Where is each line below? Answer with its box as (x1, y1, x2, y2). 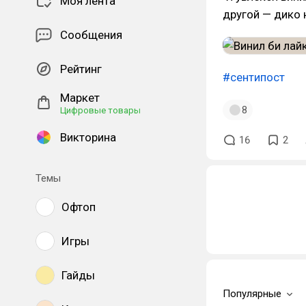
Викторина (60, 130, 116, 144)
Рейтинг (60, 62, 102, 76)
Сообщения (60, 28, 122, 42)
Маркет (60, 91, 100, 105)
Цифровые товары (60, 105, 141, 115)
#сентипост (223, 70, 285, 84)
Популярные (223, 288, 281, 300)
